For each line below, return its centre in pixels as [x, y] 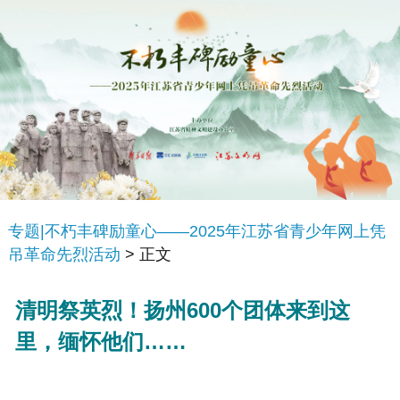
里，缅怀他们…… [101, 341]
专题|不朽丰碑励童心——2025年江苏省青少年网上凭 [196, 232]
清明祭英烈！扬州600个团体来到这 [183, 310]
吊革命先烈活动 [64, 255]
